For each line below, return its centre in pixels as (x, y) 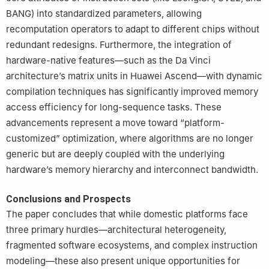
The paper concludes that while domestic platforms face (127, 214)
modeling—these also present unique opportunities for (123, 261)
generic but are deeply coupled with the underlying (115, 154)
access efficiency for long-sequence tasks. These (114, 107)
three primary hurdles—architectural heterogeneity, (116, 229)
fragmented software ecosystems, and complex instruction (132, 245)
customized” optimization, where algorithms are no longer (130, 138)
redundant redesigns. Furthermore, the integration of (119, 44)
